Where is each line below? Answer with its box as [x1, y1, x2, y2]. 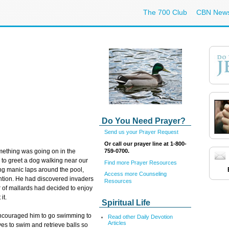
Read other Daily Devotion [108, 214, 173, 220]
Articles [108, 220, 126, 226]
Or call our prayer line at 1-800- [104, 140, 187, 147]
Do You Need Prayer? [102, 117, 186, 125]
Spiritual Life [102, 198, 150, 207]
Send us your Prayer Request [104, 129, 178, 135]
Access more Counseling [104, 171, 167, 177]
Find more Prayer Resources [104, 159, 177, 166]
